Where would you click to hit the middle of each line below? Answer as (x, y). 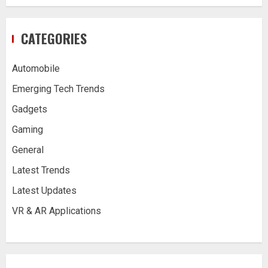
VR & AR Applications (57, 211)
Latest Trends (41, 170)
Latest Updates (44, 190)
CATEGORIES (54, 38)
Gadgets (30, 109)
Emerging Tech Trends (58, 89)
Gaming (28, 129)
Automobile (36, 68)
